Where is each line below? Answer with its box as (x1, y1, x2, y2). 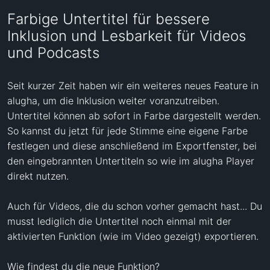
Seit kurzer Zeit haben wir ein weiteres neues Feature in (7, 79, 259, 92)
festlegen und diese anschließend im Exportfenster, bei (7, 139, 257, 152)
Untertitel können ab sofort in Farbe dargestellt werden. (7, 109, 261, 122)
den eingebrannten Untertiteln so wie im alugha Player (7, 154, 254, 167)
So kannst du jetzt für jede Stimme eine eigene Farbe (7, 124, 248, 137)
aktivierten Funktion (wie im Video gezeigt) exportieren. (7, 230, 259, 242)
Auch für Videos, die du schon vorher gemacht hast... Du (7, 199, 262, 212)
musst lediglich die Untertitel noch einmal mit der (7, 215, 231, 227)
